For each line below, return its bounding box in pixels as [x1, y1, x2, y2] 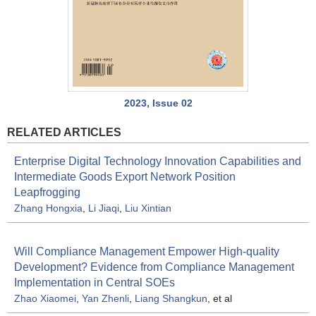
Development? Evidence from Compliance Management [14, 261, 294, 274]
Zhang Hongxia [14, 202, 83, 214]
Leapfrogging [14, 186, 80, 199]
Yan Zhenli [82, 293, 129, 305]
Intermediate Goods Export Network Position [14, 171, 236, 183]
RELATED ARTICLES [7, 126, 121, 139]
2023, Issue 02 [123, 97, 193, 109]
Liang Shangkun [135, 293, 207, 305]
